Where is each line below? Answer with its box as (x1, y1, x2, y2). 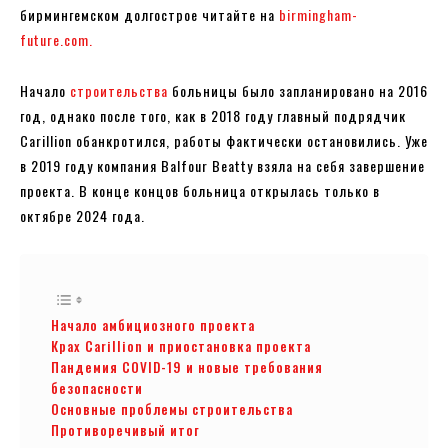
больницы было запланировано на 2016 (168, 79, 428, 101)
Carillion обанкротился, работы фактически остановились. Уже (20, 129, 428, 151)
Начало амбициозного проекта (51, 314, 255, 335)
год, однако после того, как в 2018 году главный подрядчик (20, 104, 406, 126)
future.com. (20, 28, 93, 50)
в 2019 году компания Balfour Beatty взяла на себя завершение (20, 154, 425, 176)
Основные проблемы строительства (51, 398, 293, 419)
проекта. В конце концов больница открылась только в (20, 179, 380, 201)
